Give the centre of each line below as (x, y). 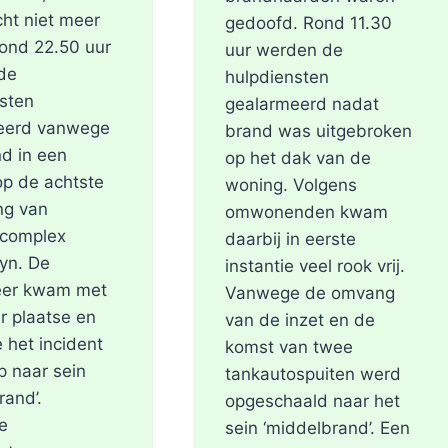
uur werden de (283, 50)
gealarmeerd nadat (301, 104)
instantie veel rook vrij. (314, 266)
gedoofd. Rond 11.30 (308, 23)
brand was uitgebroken (318, 131)
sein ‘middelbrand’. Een (317, 428)
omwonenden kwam (306, 212)
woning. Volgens (290, 185)
